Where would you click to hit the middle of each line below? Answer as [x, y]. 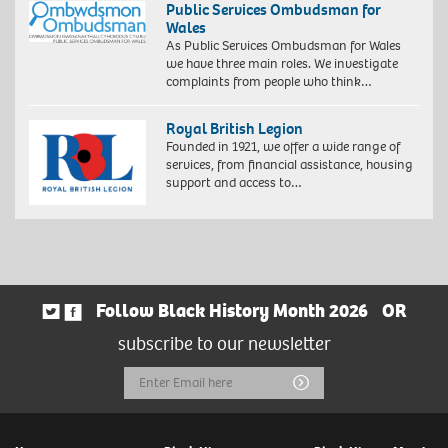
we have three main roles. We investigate [281, 64]
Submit [336, 380]
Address [155, 412]
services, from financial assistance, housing [289, 165]
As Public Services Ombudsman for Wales [283, 46]
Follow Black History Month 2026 [231, 311]
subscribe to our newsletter [224, 344]
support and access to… [233, 183]
